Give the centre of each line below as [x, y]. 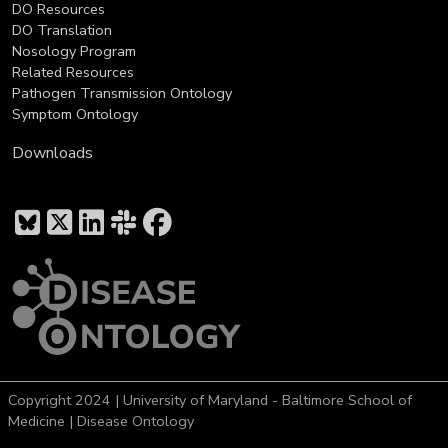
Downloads [52, 152]
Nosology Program [74, 50]
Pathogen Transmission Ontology [122, 92]
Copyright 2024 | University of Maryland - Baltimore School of [210, 400]
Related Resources [73, 71]
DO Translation [62, 29]
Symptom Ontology [75, 113]
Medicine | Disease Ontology [101, 421]
